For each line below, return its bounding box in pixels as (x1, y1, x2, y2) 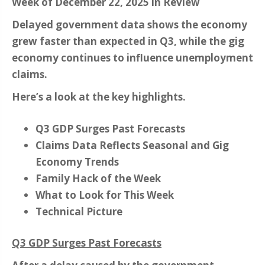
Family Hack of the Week (35, 171, 161, 185)
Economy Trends (35, 154, 119, 169)
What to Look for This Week (35, 188, 174, 202)
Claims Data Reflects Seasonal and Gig (35, 138, 229, 152)
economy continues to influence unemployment (12, 51, 253, 65)
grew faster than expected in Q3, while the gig (12, 34, 244, 49)
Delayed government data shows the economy (12, 18, 247, 32)
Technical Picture (35, 204, 122, 218)
